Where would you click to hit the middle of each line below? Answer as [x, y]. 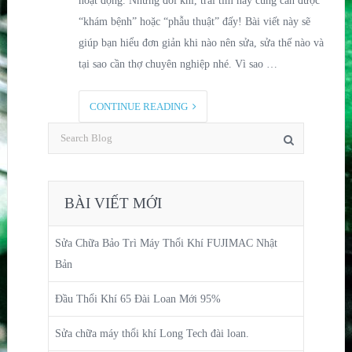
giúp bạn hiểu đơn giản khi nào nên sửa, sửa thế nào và [201, 42]
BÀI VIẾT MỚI [113, 203]
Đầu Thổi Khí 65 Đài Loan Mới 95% [138, 299]
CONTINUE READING [141, 106]
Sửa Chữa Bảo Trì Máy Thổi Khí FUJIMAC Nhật [166, 243]
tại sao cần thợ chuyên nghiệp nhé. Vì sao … [178, 64]
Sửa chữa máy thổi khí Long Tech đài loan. [152, 333]
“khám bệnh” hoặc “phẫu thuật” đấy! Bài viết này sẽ [194, 21]
